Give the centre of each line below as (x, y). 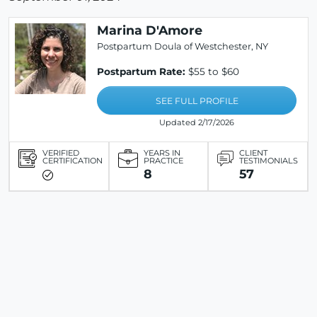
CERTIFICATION (73, 161)
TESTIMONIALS (269, 161)
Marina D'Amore (150, 30)
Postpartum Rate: (141, 72)
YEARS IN (162, 153)
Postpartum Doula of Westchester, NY (183, 47)
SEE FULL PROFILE (197, 101)
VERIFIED (61, 153)
